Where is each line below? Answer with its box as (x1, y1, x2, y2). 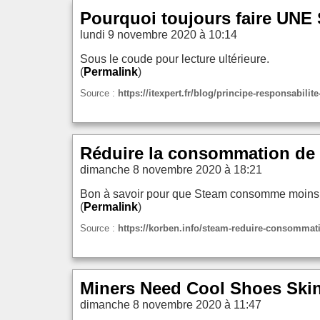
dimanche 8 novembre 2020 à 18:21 (80, 164, 262, 176)
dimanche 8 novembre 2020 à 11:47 (80, 299, 261, 311)
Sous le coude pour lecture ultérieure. (80, 53, 269, 66)
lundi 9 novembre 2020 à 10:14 (80, 29, 237, 41)
